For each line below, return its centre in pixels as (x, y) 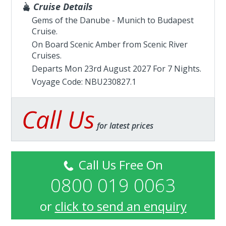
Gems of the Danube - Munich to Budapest (113, 20)
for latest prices (124, 126)
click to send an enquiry (121, 206)
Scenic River (166, 44)
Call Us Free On (119, 165)
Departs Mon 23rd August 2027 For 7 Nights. (117, 69)
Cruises (46, 55)
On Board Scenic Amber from (88, 44)
